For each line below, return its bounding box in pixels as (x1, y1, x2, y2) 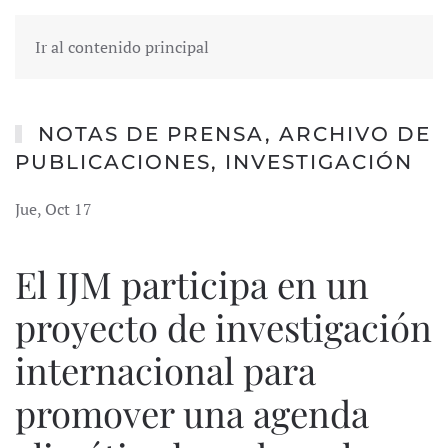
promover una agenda (15, 388, 369, 437)
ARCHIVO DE (279, 122, 431, 146)
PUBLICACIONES (15, 150, 211, 174)
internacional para (15, 345, 316, 394)
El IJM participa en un (15, 259, 369, 308)
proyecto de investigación (15, 302, 432, 351)
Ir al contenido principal (35, 36, 209, 58)
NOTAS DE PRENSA (38, 122, 265, 146)
